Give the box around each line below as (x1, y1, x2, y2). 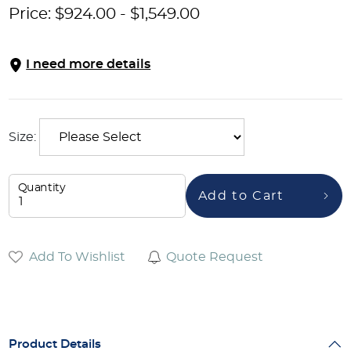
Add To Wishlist (28, 250, 125, 263)
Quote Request (166, 250, 263, 263)
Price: (9, 5, 56, 22)
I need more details (26, 58, 151, 71)
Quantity (18, 182, 66, 194)
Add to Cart (197, 190, 284, 202)
